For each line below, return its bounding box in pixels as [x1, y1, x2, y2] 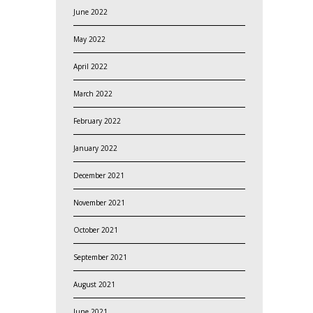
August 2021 [73, 279, 115, 289]
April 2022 [73, 61, 108, 71]
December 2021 [73, 170, 124, 180]
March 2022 [73, 88, 112, 99]
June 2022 [73, 6, 108, 17]
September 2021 [73, 252, 127, 262]
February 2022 [73, 115, 121, 126]
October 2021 [73, 224, 118, 235]
